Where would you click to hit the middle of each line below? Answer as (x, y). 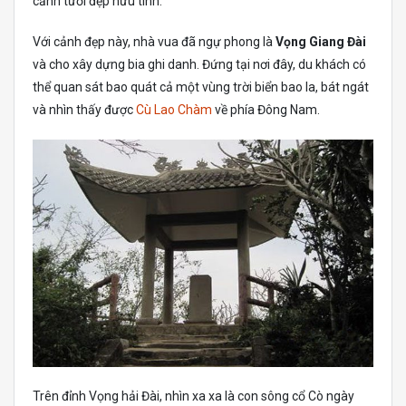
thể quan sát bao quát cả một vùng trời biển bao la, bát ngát (201, 87)
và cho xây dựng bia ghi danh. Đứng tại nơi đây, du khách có (199, 64)
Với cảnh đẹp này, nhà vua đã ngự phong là (154, 42)
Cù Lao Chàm (174, 110)
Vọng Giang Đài (321, 42)
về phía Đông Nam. (266, 110)
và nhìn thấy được (84, 110)
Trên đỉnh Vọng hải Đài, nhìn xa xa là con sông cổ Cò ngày (193, 396)
